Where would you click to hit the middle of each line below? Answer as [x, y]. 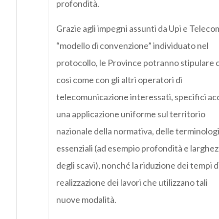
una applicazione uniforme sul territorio [131, 114]
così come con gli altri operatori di [119, 80]
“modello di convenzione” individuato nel [132, 46]
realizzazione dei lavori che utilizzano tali [132, 183]
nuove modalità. [86, 200]
